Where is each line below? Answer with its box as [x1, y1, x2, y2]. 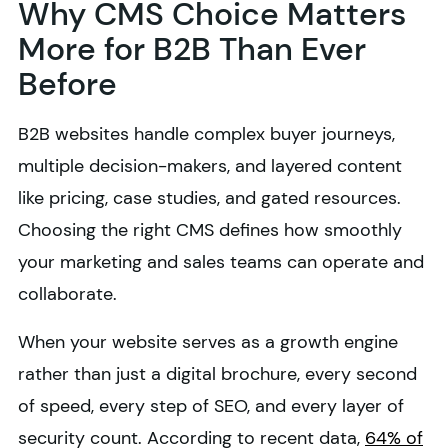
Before [18, 63, 117, 106]
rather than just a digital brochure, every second [18, 362, 417, 387]
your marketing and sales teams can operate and [18, 250, 424, 275]
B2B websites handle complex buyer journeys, [18, 122, 395, 147]
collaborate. [18, 282, 122, 307]
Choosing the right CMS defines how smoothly [18, 218, 402, 243]
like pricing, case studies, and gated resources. [18, 186, 401, 211]
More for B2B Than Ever [18, 28, 366, 71]
